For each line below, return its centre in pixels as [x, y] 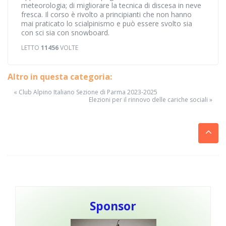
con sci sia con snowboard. [65, 33]
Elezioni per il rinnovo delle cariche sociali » [151, 100]
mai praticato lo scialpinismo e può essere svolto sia [107, 24]
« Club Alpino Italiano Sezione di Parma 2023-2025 [86, 92]
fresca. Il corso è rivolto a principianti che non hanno [106, 15]
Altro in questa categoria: [60, 77]
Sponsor [113, 206]
